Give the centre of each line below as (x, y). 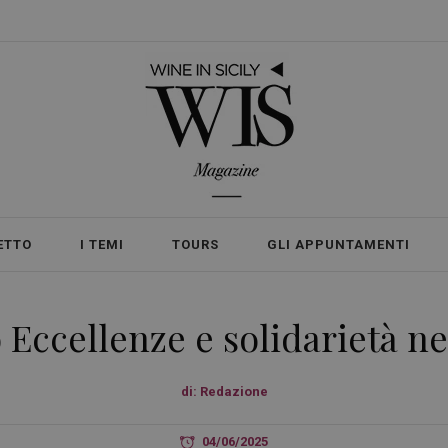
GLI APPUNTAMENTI (338, 244)
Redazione (233, 391)
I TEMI (102, 244)
